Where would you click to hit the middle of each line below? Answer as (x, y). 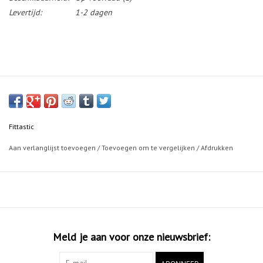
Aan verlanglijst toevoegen (53, 148)
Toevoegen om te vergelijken (149, 148)
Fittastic (21, 127)
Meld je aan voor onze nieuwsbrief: (131, 237)
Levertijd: (25, 13)
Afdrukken (217, 148)
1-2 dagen (94, 13)
